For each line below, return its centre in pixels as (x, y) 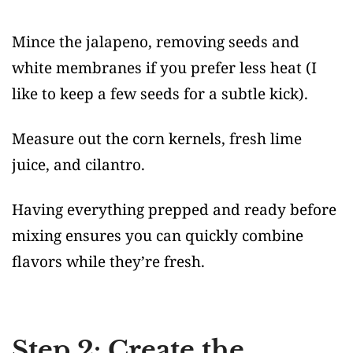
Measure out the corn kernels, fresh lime (157, 139)
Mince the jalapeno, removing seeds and (156, 42)
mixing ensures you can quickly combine (158, 236)
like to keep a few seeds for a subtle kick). (160, 94)
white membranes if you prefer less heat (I (164, 68)
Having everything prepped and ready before (174, 210)
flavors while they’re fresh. (108, 262)
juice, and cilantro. (78, 165)
